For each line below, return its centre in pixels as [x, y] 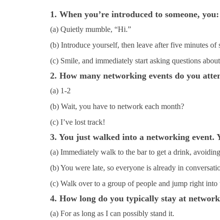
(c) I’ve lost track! [78, 122]
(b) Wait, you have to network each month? [117, 106]
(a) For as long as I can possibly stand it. [112, 213]
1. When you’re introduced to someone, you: [135, 14]
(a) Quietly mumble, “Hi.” [91, 29]
